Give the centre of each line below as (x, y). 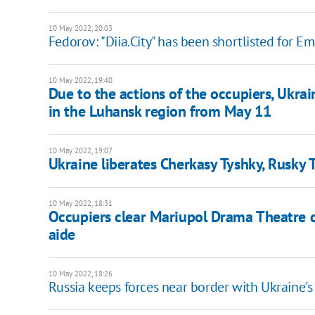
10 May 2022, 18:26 (80, 274)
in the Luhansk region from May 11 (160, 111)
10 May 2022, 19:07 (80, 151)
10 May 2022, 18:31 (80, 204)
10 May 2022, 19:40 (80, 81)
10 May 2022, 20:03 (80, 28)
